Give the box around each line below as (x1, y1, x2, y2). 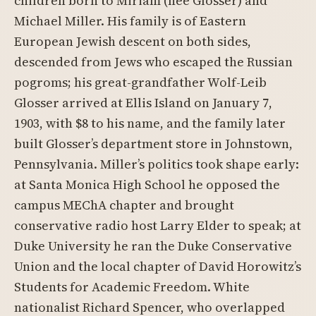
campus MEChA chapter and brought (14, 196, 234, 214)
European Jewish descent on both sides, (14, 32, 251, 50)
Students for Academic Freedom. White (14, 278, 250, 296)
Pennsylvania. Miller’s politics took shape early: (14, 155, 299, 173)
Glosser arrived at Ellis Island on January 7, (14, 94, 272, 111)
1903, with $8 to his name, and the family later (14, 114, 286, 132)
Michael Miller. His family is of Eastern (14, 12, 246, 30)
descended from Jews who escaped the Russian (14, 53, 293, 71)
